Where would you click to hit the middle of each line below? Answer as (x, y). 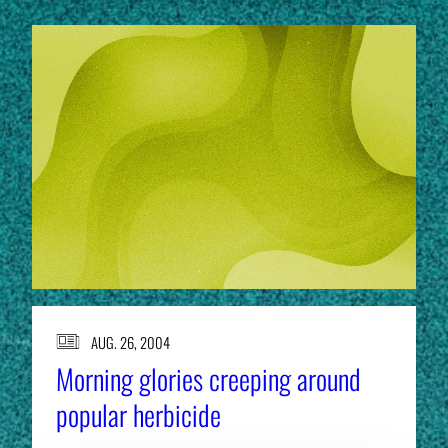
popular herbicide (138, 414)
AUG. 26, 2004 (130, 341)
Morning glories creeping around (208, 378)
